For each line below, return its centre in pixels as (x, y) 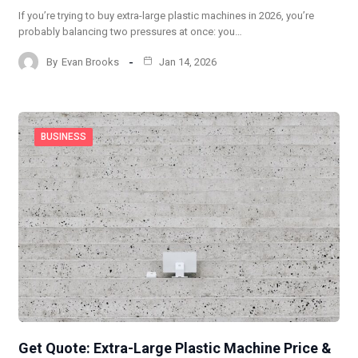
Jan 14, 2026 (187, 62)
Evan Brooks (90, 62)
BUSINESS (64, 137)
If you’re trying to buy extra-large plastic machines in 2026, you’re (166, 16)
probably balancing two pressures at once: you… (130, 32)
